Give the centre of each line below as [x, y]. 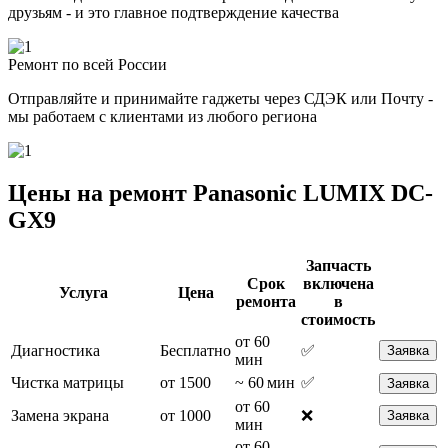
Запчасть [338, 265]
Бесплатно [195, 350]
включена [338, 283]
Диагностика [55, 350]
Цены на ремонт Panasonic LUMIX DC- [220, 192]
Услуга [83, 292]
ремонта [266, 301]
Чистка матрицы [67, 382]
